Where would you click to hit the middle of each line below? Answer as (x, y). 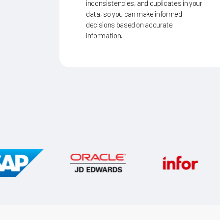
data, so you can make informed (134, 12)
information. (104, 34)
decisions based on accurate (129, 23)
